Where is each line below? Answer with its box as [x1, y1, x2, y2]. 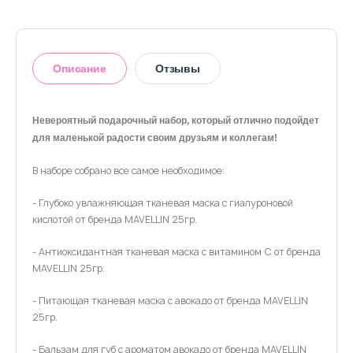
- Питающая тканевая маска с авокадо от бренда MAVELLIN [32, 294, 308, 307]
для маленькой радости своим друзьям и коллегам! [32, 132, 277, 143]
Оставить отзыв [56, 147, 147, 160]
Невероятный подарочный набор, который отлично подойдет [32, 115, 319, 126]
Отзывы [154, 62, 201, 75]
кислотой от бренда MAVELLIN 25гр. [32, 213, 197, 226]
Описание [53, 62, 106, 75]
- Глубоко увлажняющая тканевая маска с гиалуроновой [32, 196, 293, 210]
